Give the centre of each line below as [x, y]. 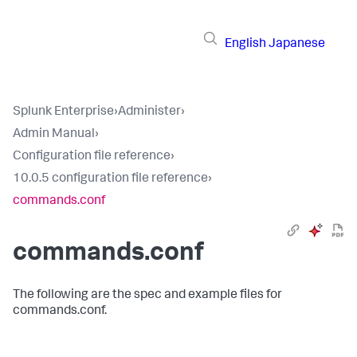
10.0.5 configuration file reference [110, 179]
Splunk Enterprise [63, 112]
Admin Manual [54, 135]
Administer [149, 112]
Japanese [297, 44]
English [245, 44]
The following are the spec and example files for [147, 296]
